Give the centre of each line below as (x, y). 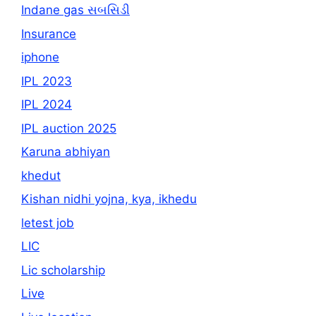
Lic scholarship (63, 270)
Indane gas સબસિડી (75, 10)
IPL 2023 (47, 81)
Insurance (49, 34)
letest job (48, 223)
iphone (40, 57)
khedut (41, 175)
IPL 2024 (47, 105)
